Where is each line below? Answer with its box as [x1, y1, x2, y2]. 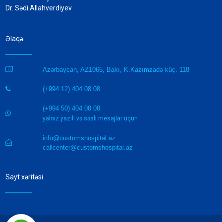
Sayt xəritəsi [5, 173, 43, 181]
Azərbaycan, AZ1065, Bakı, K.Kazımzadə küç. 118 [42, 66, 189, 74]
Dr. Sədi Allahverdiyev [5, 4, 72, 12]
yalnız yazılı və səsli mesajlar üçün [42, 115, 138, 122]
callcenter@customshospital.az [42, 144, 133, 152]
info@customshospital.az [42, 134, 115, 142]
